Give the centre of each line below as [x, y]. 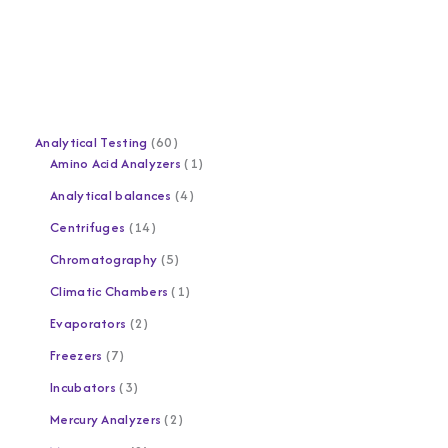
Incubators [83, 386]
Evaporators [88, 323]
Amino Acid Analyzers [116, 163]
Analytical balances [111, 195]
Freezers [76, 354]
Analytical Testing [91, 142]
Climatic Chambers [109, 291]
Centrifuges [88, 227]
